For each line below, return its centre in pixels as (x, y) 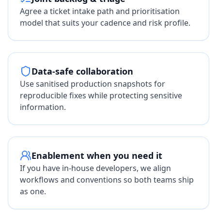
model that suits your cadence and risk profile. (105, 23)
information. (43, 107)
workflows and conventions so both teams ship (107, 180)
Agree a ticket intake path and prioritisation (100, 11)
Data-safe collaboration (82, 71)
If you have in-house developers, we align (95, 168)
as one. (33, 191)
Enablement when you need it (97, 155)
